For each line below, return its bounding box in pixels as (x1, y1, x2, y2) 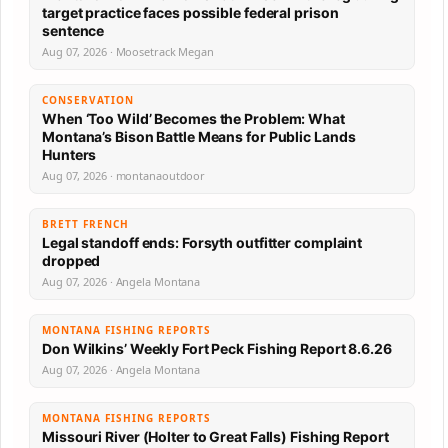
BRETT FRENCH (42, 217, 129, 232)
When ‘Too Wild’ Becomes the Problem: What (42, 110, 345, 128)
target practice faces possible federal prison (42, 4, 339, 22)
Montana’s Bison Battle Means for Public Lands (42, 128, 356, 146)
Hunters (42, 146, 97, 164)
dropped (42, 252, 101, 270)
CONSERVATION (42, 93, 134, 108)
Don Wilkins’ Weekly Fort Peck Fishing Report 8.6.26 (42, 340, 392, 358)
